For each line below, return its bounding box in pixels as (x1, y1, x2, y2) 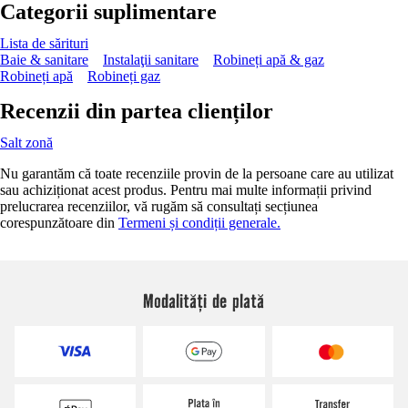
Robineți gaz (87, 67, 160, 84)
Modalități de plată (143, 288, 265, 312)
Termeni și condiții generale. (118, 214, 280, 230)
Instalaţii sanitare (103, 51, 199, 67)
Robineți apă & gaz (213, 51, 324, 67)
